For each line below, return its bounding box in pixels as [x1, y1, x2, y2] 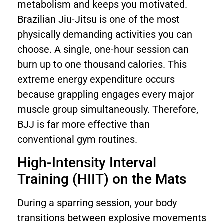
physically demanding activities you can [17, 28, 192, 41]
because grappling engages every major [17, 88, 194, 101]
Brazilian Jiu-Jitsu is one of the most [17, 13, 180, 26]
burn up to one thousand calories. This [17, 58, 187, 71]
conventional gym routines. [17, 133, 137, 146]
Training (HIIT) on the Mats [17, 170, 186, 187]
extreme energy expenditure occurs [17, 73, 175, 86]
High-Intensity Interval [17, 154, 156, 171]
